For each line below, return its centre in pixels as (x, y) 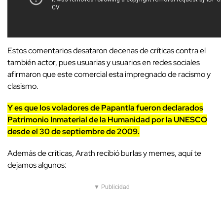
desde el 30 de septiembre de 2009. (74, 132)
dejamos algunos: (37, 165)
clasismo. (24, 86)
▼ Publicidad (112, 187)
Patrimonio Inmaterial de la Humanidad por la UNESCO (107, 120)
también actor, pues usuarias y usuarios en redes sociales (104, 63)
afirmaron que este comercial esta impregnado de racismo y (109, 74)
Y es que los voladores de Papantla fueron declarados (105, 108)
